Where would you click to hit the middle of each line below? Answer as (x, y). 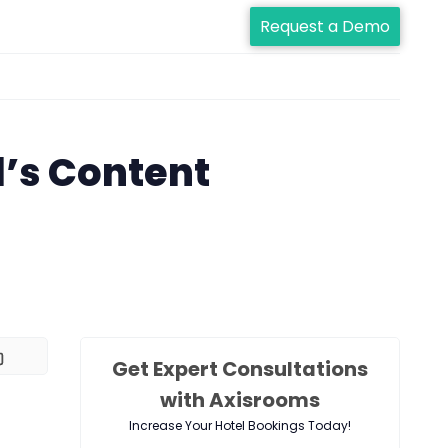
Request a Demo (324, 26)
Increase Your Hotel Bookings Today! (240, 426)
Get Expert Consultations (240, 369)
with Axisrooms (240, 400)
